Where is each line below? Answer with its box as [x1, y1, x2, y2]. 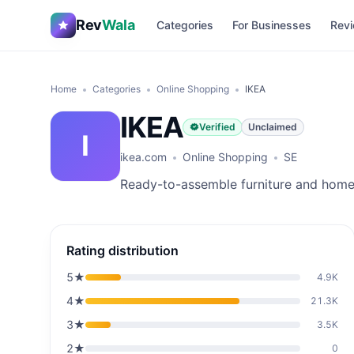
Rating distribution [66, 243, 179, 258]
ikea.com [120, 150, 167, 164]
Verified [199, 121, 236, 133]
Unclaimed [248, 121, 298, 133]
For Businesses [232, 18, 312, 32]
